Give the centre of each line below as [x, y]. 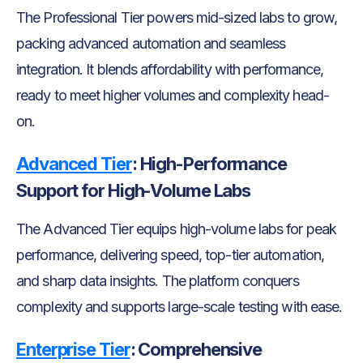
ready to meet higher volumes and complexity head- [173, 95]
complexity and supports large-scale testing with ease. [179, 306]
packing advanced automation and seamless [151, 43]
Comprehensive [199, 349]
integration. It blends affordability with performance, [170, 69]
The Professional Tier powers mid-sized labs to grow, [177, 17]
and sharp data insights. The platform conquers [158, 280]
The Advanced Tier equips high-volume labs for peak [177, 228]
